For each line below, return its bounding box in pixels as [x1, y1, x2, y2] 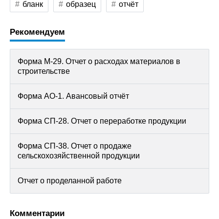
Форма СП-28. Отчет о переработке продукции [18, 117, 186, 126]
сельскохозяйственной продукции [18, 152, 140, 160]
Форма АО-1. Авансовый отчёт [18, 92, 129, 101]
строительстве [18, 67, 70, 76]
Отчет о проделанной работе [18, 176, 122, 185]
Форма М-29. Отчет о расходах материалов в [18, 57, 180, 66]
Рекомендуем [10, 27, 65, 37]
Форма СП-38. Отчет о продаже [18, 142, 131, 151]
